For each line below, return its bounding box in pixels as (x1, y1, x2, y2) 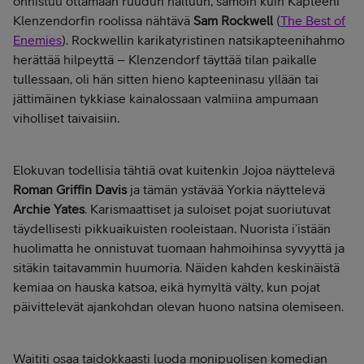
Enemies (13, 32, 62, 47)
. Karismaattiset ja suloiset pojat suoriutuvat (84, 201, 331, 216)
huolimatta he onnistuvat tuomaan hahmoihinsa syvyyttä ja (13, 240, 344, 255)
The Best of (280, 12, 345, 28)
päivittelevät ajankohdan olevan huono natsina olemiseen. (13, 298, 347, 314)
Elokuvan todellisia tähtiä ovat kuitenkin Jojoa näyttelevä (13, 162, 335, 177)
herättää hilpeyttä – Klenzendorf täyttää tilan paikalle (13, 51, 317, 67)
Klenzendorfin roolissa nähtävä (13, 12, 193, 28)
